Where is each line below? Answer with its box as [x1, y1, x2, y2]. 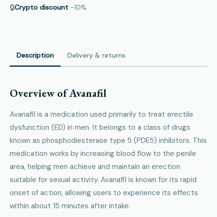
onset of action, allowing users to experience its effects [10, 187, 198, 198]
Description [16, 51, 54, 60]
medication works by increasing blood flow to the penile [10, 148, 196, 158]
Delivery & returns [67, 51, 125, 60]
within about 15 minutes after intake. [10, 201, 130, 211]
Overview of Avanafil [10, 86, 107, 100]
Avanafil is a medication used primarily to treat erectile [10, 109, 193, 119]
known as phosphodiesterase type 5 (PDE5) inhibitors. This [10, 135, 207, 145]
